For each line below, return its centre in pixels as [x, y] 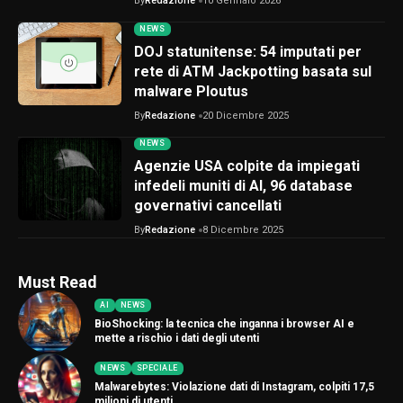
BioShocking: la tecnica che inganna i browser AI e [224, 323]
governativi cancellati [208, 206]
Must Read [58, 282]
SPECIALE [157, 368]
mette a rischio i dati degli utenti [177, 338]
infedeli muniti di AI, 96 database [243, 186]
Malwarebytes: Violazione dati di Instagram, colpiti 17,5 [234, 386]
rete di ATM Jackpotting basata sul [253, 71]
